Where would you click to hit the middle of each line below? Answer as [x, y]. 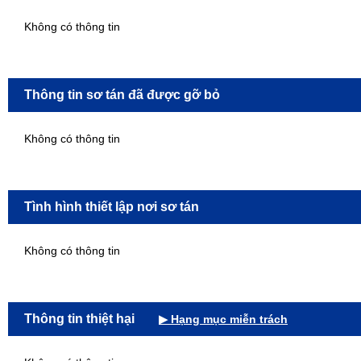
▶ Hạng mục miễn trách [223, 319]
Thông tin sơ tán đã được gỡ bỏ [122, 94]
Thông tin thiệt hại [79, 318]
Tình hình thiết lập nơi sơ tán [112, 206]
